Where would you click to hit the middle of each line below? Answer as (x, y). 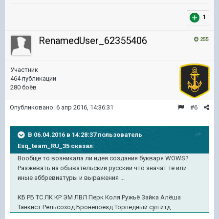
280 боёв (23, 87)
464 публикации (33, 78)
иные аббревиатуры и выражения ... (71, 177)
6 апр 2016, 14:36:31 (85, 107)
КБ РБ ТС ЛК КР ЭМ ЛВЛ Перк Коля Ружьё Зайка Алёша (99, 197)
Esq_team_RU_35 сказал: (56, 146)
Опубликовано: (33, 107)
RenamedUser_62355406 (93, 40)
